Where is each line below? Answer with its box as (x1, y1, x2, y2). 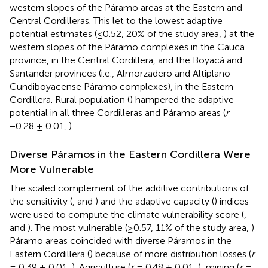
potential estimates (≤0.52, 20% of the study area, (10, 28, 224, 39)
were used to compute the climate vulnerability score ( (10, 208, 244, 220)
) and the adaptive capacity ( (95, 195, 214, 207)
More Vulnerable (10, 162, 94, 176)
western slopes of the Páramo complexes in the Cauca (10, 41, 245, 53)
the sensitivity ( (10, 195, 72, 207)
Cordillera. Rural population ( (10, 93, 130, 105)
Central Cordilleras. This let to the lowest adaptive (10, 14, 223, 26)
